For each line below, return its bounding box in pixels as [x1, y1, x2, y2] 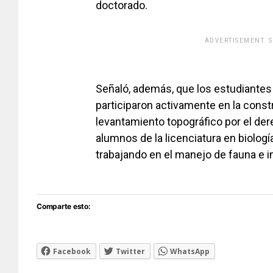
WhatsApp [170, 246, 210, 257]
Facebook [53, 246, 91, 257]
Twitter [116, 246, 145, 257]
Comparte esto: [37, 202, 91, 211]
